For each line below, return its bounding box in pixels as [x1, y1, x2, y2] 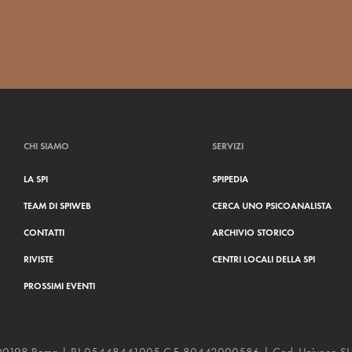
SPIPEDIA [212, 173, 248, 185]
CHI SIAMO [24, 140, 69, 152]
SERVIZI [212, 140, 244, 152]
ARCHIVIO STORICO [212, 226, 295, 239]
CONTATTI [24, 226, 64, 239]
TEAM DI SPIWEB [24, 200, 91, 212]
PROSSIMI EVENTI [24, 280, 95, 292]
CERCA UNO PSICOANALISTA [212, 200, 332, 212]
